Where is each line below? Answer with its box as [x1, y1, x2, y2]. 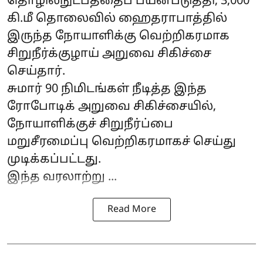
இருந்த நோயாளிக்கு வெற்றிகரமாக [7, 29, 230, 44]
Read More [107, 204, 156, 216]
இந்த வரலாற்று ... [7, 170, 117, 185]
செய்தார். [7, 65, 65, 79]
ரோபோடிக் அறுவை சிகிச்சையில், [7, 100, 216, 114]
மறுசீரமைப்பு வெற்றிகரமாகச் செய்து [7, 135, 236, 150]
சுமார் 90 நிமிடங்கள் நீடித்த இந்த [7, 82, 207, 97]
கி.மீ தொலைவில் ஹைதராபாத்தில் [7, 12, 227, 26]
